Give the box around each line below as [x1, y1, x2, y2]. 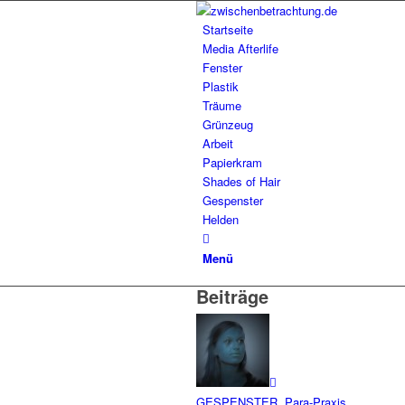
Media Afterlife [202, 40, 278, 57]
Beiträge [196, 283, 268, 309]
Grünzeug [202, 116, 253, 133]
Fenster [202, 59, 242, 76]
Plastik [202, 78, 239, 95]
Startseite [202, 21, 253, 38]
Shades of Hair [202, 173, 280, 190]
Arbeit [202, 135, 233, 152]
